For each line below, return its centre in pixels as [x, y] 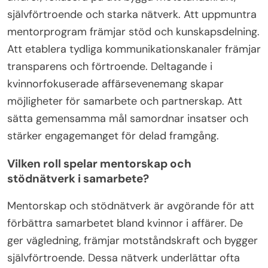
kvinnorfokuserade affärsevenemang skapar [115, 83]
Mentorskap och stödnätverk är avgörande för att [131, 205]
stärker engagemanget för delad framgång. [113, 135]
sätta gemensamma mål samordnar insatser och [128, 118]
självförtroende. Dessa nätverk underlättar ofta [124, 258]
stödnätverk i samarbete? [78, 178]
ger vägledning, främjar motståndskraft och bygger [133, 240]
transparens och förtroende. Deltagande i [110, 66]
